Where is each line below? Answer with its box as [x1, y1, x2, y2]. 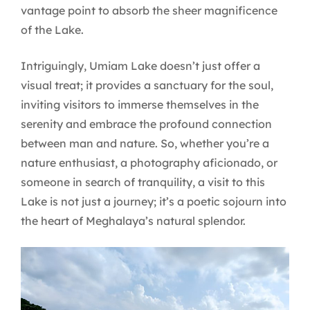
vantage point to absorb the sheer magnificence [21, 3, 277, 17]
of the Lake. [21, 22, 84, 37]
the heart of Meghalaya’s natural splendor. [21, 213, 246, 228]
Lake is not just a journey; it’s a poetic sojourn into [21, 194, 286, 208]
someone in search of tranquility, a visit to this [21, 174, 265, 189]
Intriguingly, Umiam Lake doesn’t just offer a [21, 58, 260, 73]
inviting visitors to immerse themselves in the [21, 97, 259, 111]
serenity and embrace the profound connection [21, 116, 272, 131]
